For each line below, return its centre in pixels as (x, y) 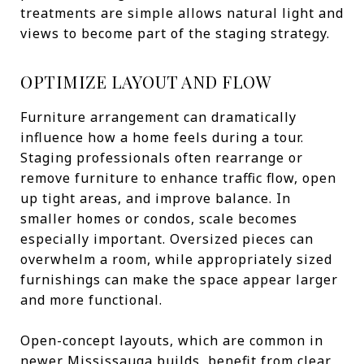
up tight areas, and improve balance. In (156, 198)
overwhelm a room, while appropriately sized (176, 259)
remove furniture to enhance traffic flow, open (178, 178)
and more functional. (91, 300)
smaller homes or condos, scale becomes (159, 219)
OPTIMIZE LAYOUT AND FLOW (146, 81)
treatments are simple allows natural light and (182, 13)
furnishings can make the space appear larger (179, 279)
